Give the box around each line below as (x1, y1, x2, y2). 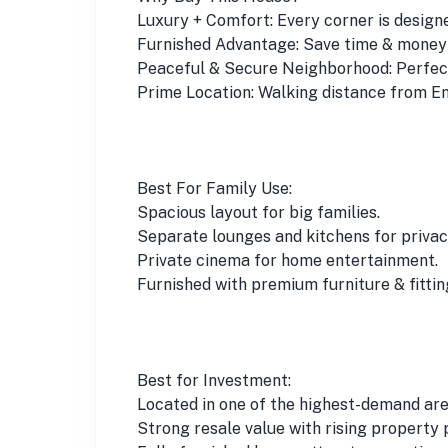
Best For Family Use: (137, 178, 292, 198)
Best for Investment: (137, 370, 291, 390)
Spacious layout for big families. (137, 202, 380, 222)
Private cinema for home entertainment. (137, 250, 438, 270)
